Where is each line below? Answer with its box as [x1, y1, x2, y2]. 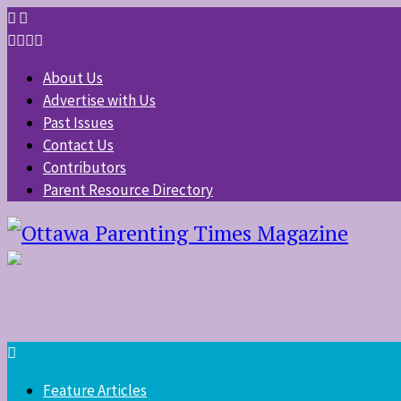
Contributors [43, 158, 126, 177]
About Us [43, 68, 103, 88]
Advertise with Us [43, 90, 156, 110]
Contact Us [43, 135, 114, 155]
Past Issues [43, 113, 114, 132]
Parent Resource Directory [43, 180, 213, 200]
